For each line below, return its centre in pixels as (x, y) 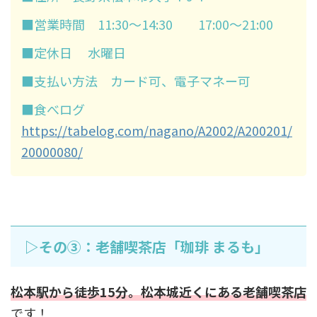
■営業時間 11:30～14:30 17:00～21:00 (147, 24)
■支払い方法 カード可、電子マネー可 (136, 80)
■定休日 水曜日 (74, 52)
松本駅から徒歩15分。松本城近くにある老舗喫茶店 (158, 291)
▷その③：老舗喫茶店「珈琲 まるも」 (147, 246)
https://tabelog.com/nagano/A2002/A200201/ (157, 130)
